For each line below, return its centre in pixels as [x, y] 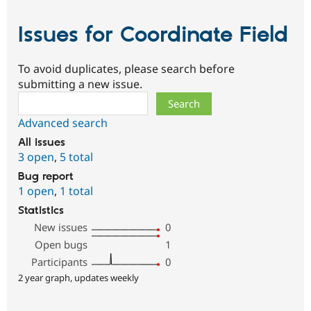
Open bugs [61, 244]
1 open [36, 191]
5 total [76, 157]
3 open [36, 157]
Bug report [46, 176]
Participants [60, 261]
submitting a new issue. [80, 84]
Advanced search [63, 123]
